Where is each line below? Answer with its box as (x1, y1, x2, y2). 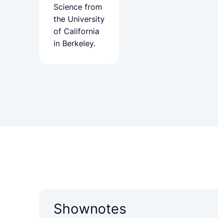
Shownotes (54, 200, 127, 217)
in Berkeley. (54, 38, 95, 48)
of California (54, 26, 99, 36)
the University (54, 14, 105, 24)
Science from (54, 2, 102, 12)
